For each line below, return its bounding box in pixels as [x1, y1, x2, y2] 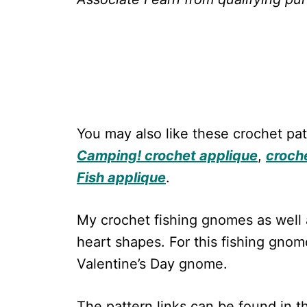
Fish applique [77, 169, 166, 186]
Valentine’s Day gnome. [77, 256, 228, 273]
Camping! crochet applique [77, 147, 258, 164]
